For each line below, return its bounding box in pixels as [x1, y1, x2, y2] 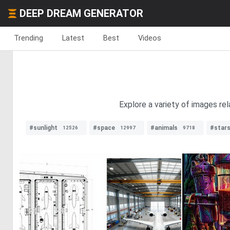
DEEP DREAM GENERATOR [20, 7, 143, 20]
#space [93, 124, 115, 131]
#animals [150, 124, 178, 131]
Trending [14, 33, 43, 43]
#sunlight [29, 124, 57, 131]
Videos [138, 33, 161, 43]
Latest [62, 33, 84, 43]
